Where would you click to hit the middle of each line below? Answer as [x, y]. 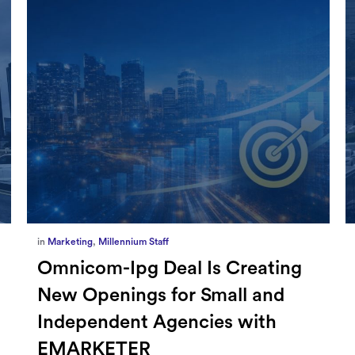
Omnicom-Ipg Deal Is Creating [170, 268]
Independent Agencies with [157, 322]
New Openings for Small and [161, 295]
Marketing [71, 241]
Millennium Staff [134, 241]
